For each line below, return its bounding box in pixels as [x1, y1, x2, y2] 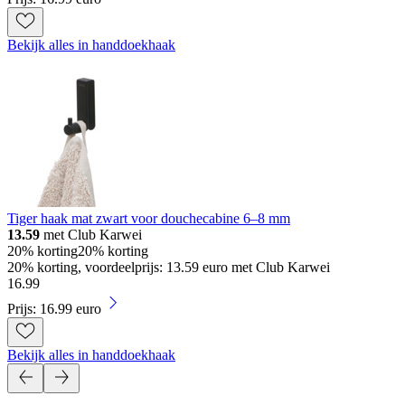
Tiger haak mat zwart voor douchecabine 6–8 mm [7, 211, 290, 227]
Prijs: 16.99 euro [7, 301, 101, 317]
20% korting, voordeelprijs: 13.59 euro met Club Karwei [7, 259, 330, 276]
